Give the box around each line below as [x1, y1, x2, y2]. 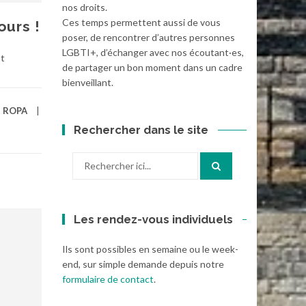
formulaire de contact [62, 273, 154, 286]
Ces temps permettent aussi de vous [62, 16, 221, 29]
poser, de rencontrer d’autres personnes [62, 31, 235, 44]
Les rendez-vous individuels [74, 212, 234, 227]
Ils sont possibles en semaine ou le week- [62, 243, 238, 255]
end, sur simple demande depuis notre [62, 258, 224, 270]
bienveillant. [62, 76, 113, 89]
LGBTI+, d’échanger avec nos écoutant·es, [62, 46, 244, 59]
